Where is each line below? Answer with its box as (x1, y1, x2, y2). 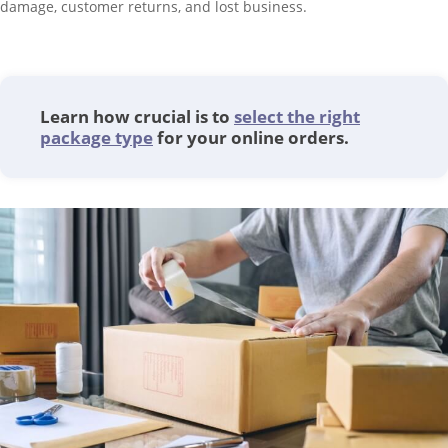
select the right (234, 105, 360, 128)
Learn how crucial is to (40, 105, 234, 128)
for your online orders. (153, 126, 349, 149)
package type (40, 126, 153, 149)
